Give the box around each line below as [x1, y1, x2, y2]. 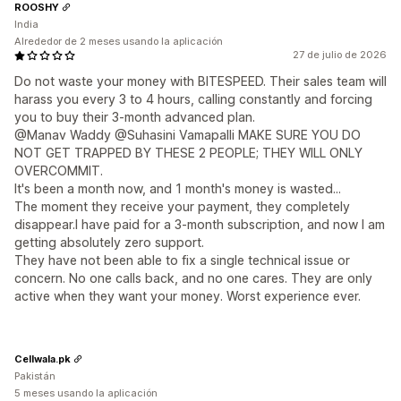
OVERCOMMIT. [14, 163, 103, 178]
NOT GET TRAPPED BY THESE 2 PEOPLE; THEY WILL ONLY [14, 145, 363, 160]
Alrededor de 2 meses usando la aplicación [14, 35, 223, 47]
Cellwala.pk [14, 352, 71, 365]
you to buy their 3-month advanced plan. [14, 109, 255, 124]
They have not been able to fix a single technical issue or [14, 252, 350, 268]
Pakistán [14, 370, 55, 382]
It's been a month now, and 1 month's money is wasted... [14, 181, 341, 196]
